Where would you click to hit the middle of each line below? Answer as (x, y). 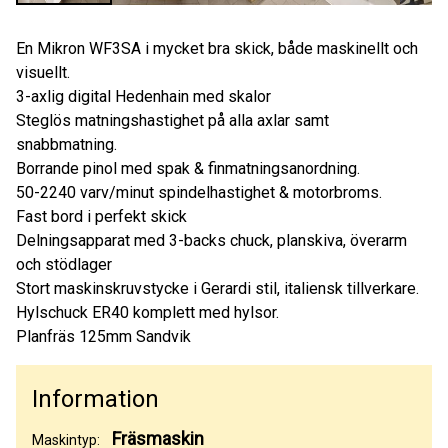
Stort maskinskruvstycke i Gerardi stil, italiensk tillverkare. (219, 288)
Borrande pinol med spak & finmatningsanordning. (188, 168)
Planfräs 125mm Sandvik (103, 336)
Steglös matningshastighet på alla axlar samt (172, 120)
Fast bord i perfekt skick (101, 216)
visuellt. (45, 72)
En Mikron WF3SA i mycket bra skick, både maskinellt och (217, 48)
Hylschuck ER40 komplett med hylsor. (149, 312)
